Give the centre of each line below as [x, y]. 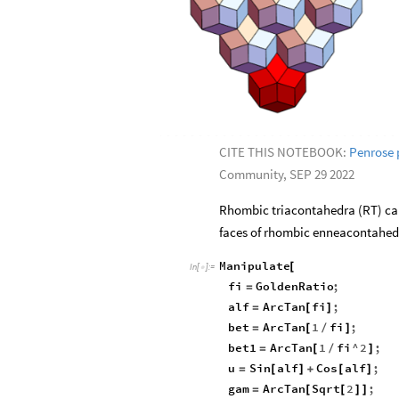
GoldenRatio [295, 286]
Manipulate [255, 266]
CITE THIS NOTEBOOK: [284, 152]
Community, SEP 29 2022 [287, 175]
